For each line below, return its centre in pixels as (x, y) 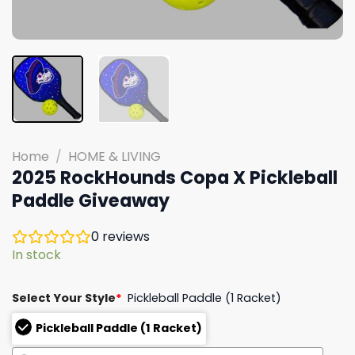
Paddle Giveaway (91, 200)
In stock (36, 254)
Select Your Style (64, 298)
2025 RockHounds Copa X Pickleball (175, 177)
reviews (124, 236)
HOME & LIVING (114, 156)
